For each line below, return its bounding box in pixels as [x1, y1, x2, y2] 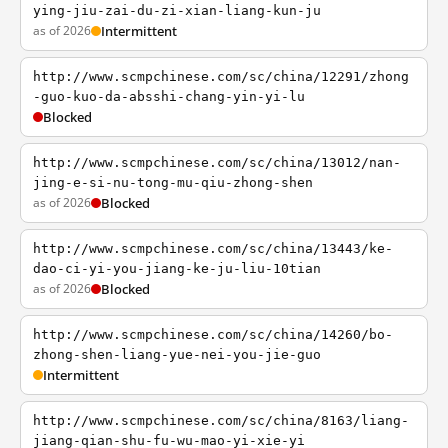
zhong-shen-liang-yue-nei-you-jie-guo [33, 347, 321, 362]
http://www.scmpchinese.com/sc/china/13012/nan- [33, 155, 401, 170]
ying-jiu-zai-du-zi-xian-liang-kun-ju [33, 3, 321, 18]
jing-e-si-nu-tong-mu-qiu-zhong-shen [33, 175, 313, 190]
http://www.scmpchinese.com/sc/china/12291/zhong [33, 69, 409, 84]
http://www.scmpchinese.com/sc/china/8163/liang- [33, 413, 409, 428]
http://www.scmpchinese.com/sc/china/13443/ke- [33, 241, 393, 256]
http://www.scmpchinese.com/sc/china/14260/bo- [33, 327, 393, 342]
